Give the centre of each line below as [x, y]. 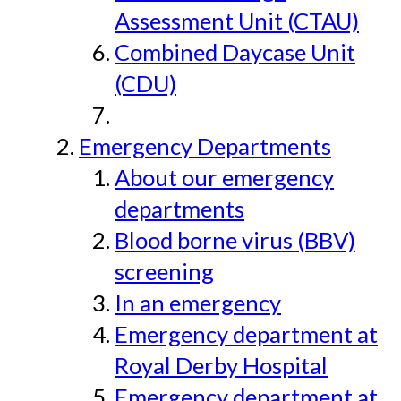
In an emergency [198, 303]
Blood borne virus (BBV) [235, 240]
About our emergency [224, 178]
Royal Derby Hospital [221, 366]
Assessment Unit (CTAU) [237, 21]
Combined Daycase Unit [235, 52]
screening [164, 272]
